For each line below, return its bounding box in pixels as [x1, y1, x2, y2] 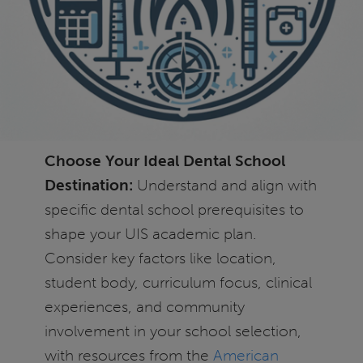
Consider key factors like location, [44, 248, 276, 267]
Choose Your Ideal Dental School [44, 151, 285, 170]
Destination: [44, 175, 133, 194]
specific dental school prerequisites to [44, 199, 304, 219]
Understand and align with [132, 175, 317, 194]
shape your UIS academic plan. [44, 224, 257, 243]
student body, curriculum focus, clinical [44, 272, 312, 292]
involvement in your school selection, [44, 321, 301, 340]
